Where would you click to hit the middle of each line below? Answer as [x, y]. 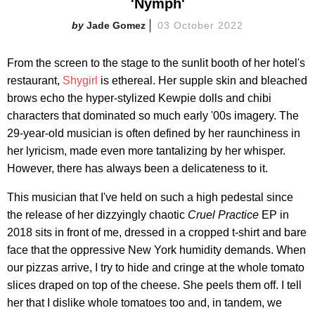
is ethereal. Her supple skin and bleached [202, 80]
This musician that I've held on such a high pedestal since [150, 197]
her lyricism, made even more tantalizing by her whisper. [146, 150]
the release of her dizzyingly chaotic [97, 214]
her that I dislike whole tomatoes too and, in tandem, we [144, 302]
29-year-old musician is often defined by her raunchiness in [154, 133]
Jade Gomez [116, 25]
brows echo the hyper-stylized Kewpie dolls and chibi [139, 98]
